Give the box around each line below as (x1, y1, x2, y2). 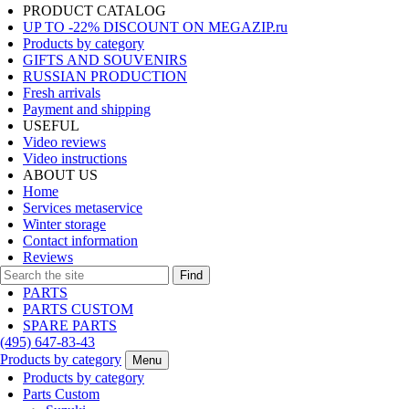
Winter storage (23, 216, 106, 232)
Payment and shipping (23, 101, 151, 117)
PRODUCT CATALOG (23, 3, 166, 18)
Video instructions (23, 151, 127, 166)
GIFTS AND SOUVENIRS (23, 52, 187, 68)
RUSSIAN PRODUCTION (23, 68, 187, 84)
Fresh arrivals (23, 85, 100, 100)
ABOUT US (23, 167, 98, 183)
